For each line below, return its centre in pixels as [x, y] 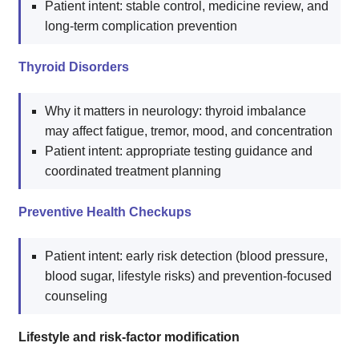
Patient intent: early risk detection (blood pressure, [186, 256]
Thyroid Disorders [74, 67]
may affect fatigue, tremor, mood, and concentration [189, 131]
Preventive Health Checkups [105, 212]
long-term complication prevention [141, 26]
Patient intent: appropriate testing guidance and [179, 151]
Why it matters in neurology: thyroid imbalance [175, 111]
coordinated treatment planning [133, 171]
